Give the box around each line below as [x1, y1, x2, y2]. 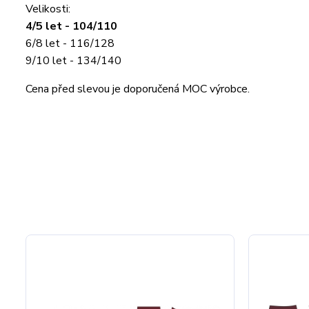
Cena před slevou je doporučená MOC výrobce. [26, 81, 250, 97]
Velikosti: [26, 1, 70, 17]
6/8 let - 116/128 [26, 36, 114, 51]
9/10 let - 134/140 [26, 53, 124, 68]
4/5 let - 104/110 [26, 19, 117, 34]
